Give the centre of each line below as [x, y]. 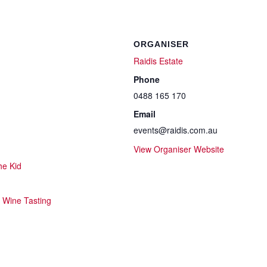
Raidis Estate [158, 61]
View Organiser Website [179, 149]
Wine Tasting [27, 200]
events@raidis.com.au [176, 130]
